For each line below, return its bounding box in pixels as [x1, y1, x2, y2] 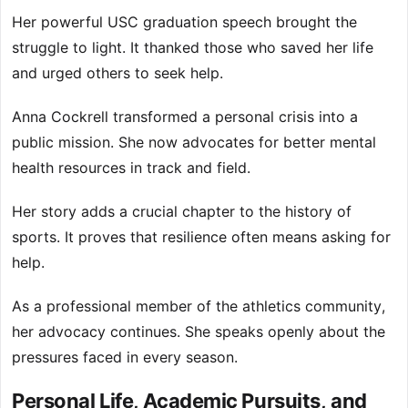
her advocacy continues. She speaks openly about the [12, 322, 385, 342]
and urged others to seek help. [12, 64, 223, 83]
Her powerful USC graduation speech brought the [12, 13, 357, 32]
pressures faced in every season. [12, 348, 238, 367]
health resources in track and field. [12, 158, 250, 178]
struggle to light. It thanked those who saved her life [12, 38, 373, 57]
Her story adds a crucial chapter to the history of [12, 202, 352, 221]
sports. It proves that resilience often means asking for [12, 228, 391, 247]
